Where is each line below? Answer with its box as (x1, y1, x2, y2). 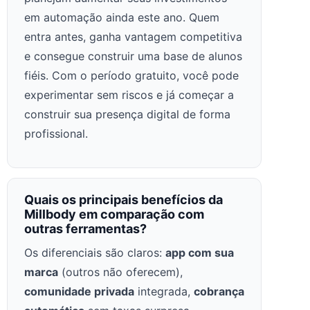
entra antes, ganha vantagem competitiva (24, 30, 242, 44)
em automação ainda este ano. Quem (24, 10, 219, 25)
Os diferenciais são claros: (24, 245, 165, 259)
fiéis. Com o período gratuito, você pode (24, 69, 239, 83)
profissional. (24, 127, 88, 141)
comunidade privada (24, 284, 134, 298)
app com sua (165, 245, 234, 259)
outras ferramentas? (24, 221, 147, 236)
